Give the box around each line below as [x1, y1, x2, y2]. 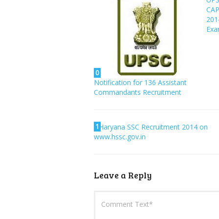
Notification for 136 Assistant [94, 77, 187, 87]
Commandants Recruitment [94, 87, 181, 97]
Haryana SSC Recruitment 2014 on [99, 122, 208, 131]
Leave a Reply [94, 169, 152, 181]
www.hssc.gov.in [94, 131, 146, 141]
